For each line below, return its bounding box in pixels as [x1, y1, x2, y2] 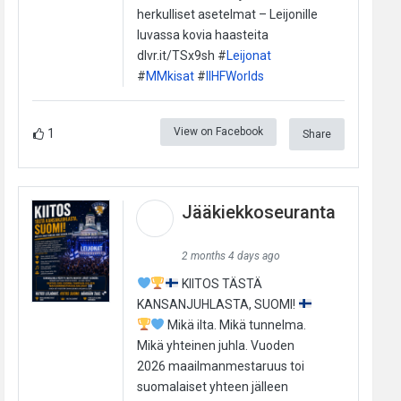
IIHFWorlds [205, 68, 264, 83]
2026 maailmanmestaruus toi [136, 358, 304, 373]
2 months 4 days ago [181, 249, 280, 262]
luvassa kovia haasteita [136, 27, 269, 42]
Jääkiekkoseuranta [181, 200, 336, 223]
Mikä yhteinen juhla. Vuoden [136, 337, 294, 353]
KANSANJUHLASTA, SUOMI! [136, 296, 298, 311]
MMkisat [145, 68, 194, 83]
